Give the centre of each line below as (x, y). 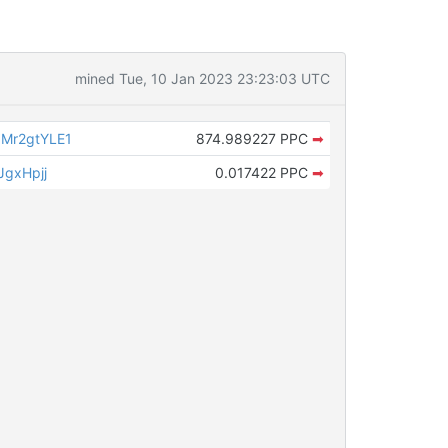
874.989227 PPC (253, 138)
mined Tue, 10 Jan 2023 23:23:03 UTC (202, 78)
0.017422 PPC (263, 172)
